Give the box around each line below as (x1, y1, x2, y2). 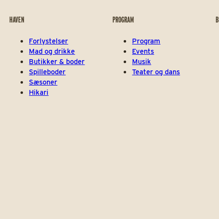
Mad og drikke (29, 47, 75, 56)
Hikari (29, 88, 49, 97)
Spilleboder (29, 67, 66, 77)
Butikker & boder (29, 57, 85, 66)
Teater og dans (132, 67, 180, 77)
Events (132, 47, 154, 56)
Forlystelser (29, 37, 68, 46)
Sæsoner (29, 78, 58, 87)
